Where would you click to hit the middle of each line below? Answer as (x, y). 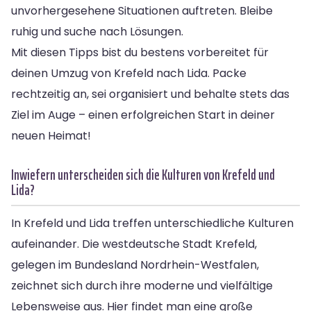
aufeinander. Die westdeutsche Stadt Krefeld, (134, 244)
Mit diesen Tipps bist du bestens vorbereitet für (140, 52)
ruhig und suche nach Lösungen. (97, 31)
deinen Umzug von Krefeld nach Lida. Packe (129, 73)
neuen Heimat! (51, 135)
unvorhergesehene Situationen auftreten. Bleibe (142, 10)
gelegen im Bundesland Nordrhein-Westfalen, (135, 264)
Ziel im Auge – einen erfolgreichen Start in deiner (143, 115)
